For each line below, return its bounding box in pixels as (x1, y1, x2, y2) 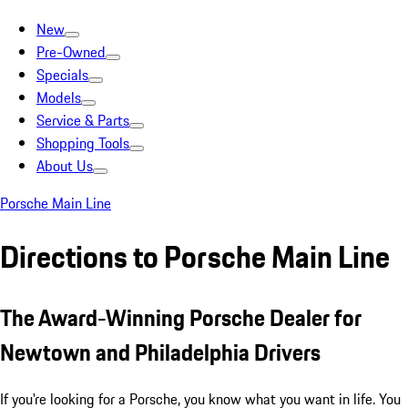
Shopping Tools (36, 132, 129, 154)
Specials (36, 64, 88, 86)
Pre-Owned (36, 41, 106, 63)
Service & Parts (36, 109, 129, 131)
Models (36, 87, 81, 108)
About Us (36, 155, 93, 177)
